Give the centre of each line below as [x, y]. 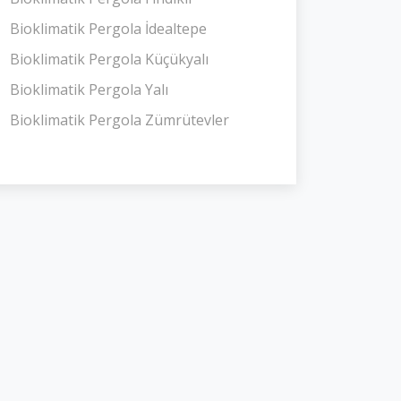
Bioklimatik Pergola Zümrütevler [119, 120]
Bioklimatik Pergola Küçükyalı [109, 59]
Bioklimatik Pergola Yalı [89, 90]
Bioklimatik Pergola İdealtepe [108, 29]
